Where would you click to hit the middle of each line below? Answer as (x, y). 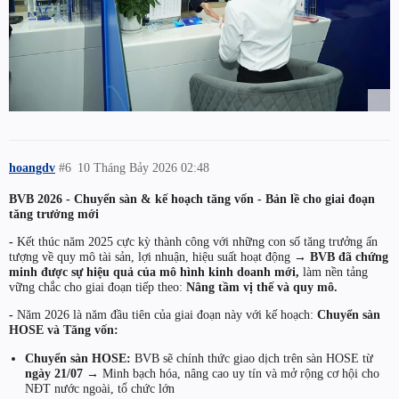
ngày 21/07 (53, 373)
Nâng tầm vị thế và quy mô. (262, 286)
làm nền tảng (334, 271)
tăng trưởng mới (54, 213)
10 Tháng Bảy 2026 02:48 (144, 167)
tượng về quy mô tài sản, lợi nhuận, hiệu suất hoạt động (151, 256)
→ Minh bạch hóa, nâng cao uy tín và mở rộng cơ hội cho (231, 373)
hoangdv (32, 167)
